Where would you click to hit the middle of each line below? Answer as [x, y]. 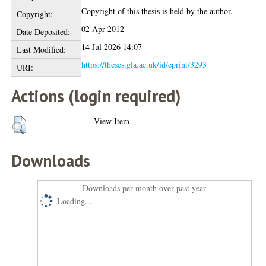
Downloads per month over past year [145, 188]
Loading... [75, 201]
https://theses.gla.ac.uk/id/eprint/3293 [144, 64]
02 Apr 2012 [103, 28]
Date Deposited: [43, 31]
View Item [112, 121]
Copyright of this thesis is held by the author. [157, 11]
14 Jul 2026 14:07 [112, 46]
